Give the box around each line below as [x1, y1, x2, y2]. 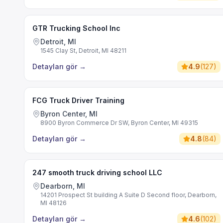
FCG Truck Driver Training [32, 96, 124, 105]
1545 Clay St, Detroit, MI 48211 [40, 47, 126, 54]
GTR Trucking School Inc [32, 24, 120, 32]
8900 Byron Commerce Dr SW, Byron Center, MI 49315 [40, 119, 198, 126]
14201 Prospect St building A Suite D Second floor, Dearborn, [40, 191, 217, 199]
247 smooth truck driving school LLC [32, 168, 162, 177]
